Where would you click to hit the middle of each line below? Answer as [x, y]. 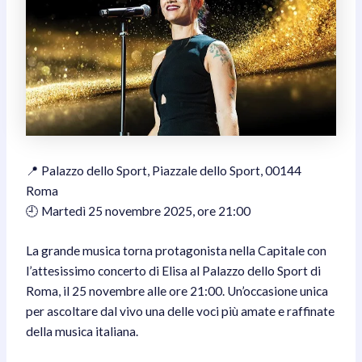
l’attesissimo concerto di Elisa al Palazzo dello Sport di [174, 271]
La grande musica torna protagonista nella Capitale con [177, 251]
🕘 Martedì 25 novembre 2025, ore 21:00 [139, 210]
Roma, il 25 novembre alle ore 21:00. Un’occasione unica [177, 291]
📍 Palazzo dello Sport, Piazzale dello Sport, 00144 [164, 170]
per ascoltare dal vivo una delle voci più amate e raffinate [181, 311]
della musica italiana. [82, 332]
